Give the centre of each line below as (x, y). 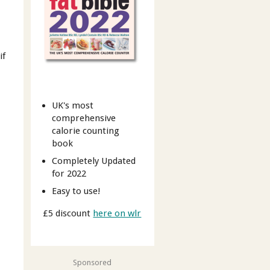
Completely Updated (94, 161)
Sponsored (93, 262)
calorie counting (86, 131)
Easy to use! (77, 191)
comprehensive (84, 118)
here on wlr (117, 213)
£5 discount (68, 213)
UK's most (73, 106)
